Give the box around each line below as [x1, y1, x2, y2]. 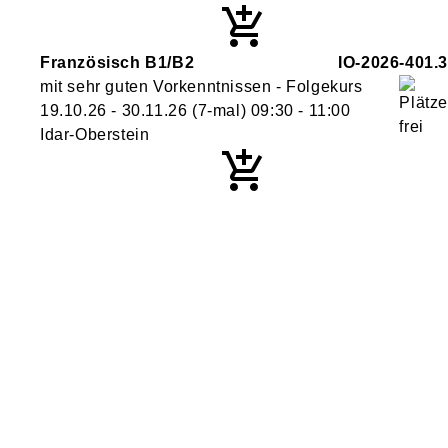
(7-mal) [187, 102, 251, 119]
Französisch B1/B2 [40, 54, 195, 71]
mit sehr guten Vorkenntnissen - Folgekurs [40, 78, 363, 95]
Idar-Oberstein [40, 126, 150, 143]
